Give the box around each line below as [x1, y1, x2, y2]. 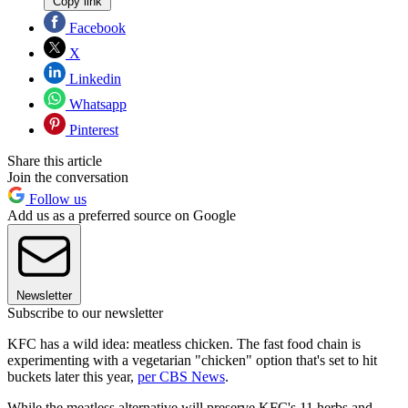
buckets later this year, [7, 368, 138, 384]
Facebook [66, 19, 126, 36]
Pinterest [66, 121, 118, 138]
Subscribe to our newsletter [7, 304, 163, 321]
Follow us [25, 190, 87, 207]
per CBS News [138, 368, 225, 384]
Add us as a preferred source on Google [7, 207, 236, 223]
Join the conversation [7, 168, 128, 185]
